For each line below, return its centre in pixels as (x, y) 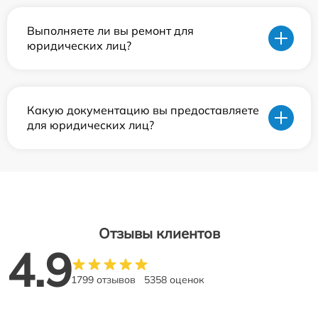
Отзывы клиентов (159, 234)
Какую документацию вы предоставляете (143, 110)
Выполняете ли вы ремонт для (110, 31)
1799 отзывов (103, 280)
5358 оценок (174, 280)
